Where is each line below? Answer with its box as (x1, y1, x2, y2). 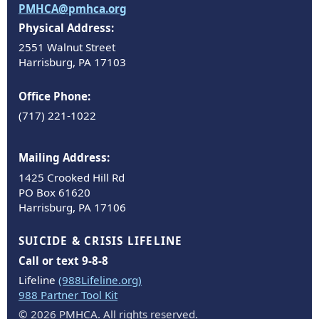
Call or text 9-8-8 (19, 253, 108, 268)
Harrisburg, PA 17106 (19, 199, 126, 214)
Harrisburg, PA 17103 (19, 55, 126, 70)
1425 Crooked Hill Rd (19, 169, 125, 184)
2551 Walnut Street (19, 40, 115, 55)
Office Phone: (19, 88, 90, 103)
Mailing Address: (19, 150, 110, 165)
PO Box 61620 (19, 184, 90, 199)
